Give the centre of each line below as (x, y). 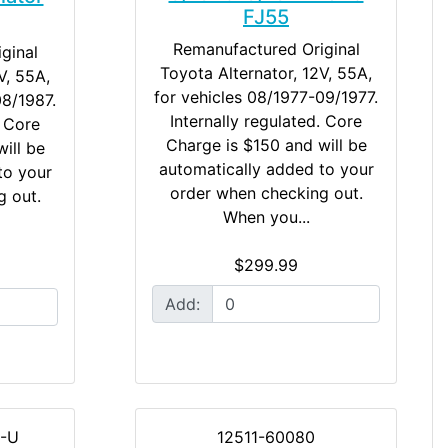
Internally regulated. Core (266, 120)
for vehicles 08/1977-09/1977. (266, 96)
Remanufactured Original (266, 48)
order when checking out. (266, 192)
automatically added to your (266, 168)
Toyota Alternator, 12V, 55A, (266, 72)
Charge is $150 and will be (266, 144)
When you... (266, 216)
